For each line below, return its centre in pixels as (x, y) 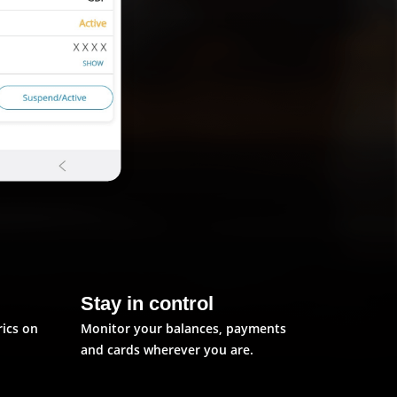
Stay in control (147, 304)
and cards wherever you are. (167, 350)
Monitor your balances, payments (183, 328)
